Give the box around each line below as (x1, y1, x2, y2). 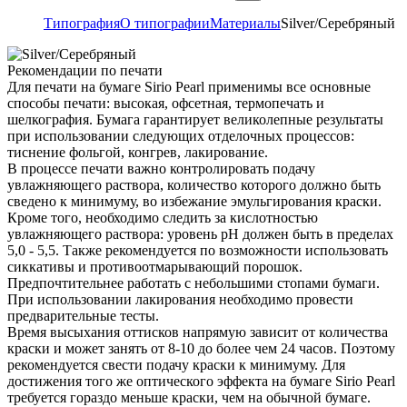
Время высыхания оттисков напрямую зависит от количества (7, 323, 388, 340)
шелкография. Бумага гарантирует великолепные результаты (7, 111, 383, 127)
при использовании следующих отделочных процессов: (7, 127, 354, 144)
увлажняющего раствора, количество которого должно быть (7, 176, 381, 193)
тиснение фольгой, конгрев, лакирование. (7, 144, 268, 160)
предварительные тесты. (7, 307, 159, 323)
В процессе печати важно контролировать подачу (7, 160, 315, 176)
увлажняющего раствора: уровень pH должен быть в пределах (7, 225, 393, 242)
